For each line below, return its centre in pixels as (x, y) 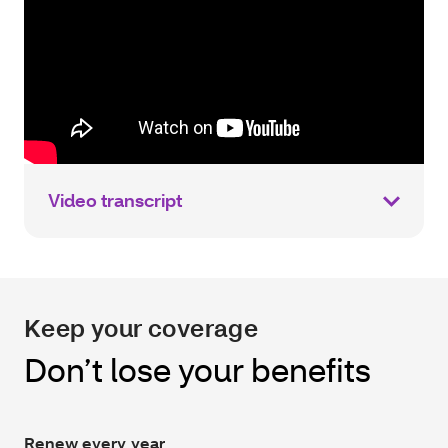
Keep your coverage (141, 327)
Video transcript (115, 200)
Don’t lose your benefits (201, 369)
